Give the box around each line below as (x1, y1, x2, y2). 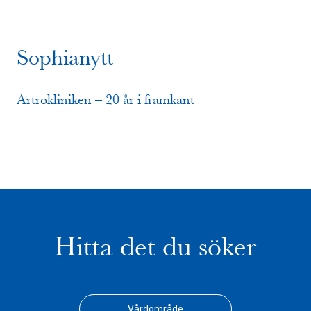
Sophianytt (17, 44, 113, 71)
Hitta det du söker (54, 230, 257, 263)
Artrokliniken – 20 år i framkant (17, 92, 194, 108)
